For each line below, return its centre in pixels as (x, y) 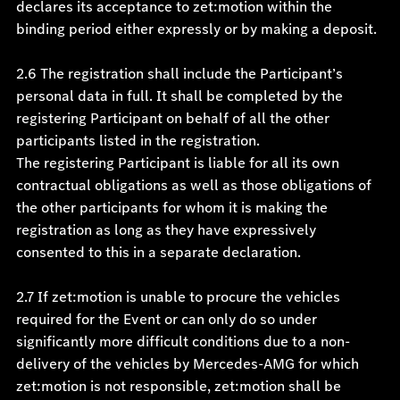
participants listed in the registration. (137, 141)
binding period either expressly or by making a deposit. (196, 29)
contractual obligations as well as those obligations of (193, 185)
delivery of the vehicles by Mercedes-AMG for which (187, 364)
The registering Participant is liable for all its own (177, 163)
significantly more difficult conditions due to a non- (183, 342)
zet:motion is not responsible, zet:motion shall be (178, 386)
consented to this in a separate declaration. (158, 252)
